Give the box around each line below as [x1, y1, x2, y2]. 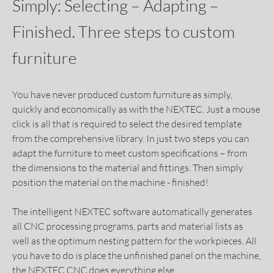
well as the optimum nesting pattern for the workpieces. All [12, 235, 257, 247]
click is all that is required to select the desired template [12, 118, 242, 130]
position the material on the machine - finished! [12, 176, 208, 189]
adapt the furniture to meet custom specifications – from [12, 147, 247, 160]
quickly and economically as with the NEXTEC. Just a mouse [12, 103, 260, 116]
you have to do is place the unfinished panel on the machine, [12, 249, 261, 262]
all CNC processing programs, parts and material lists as [12, 220, 243, 233]
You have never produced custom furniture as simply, [12, 88, 232, 101]
